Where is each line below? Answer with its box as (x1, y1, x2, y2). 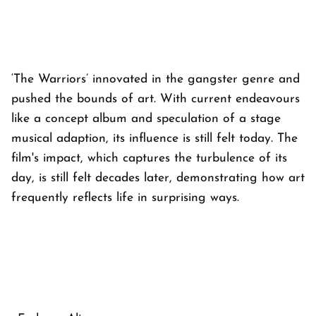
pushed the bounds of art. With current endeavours (11, 92, 300, 105)
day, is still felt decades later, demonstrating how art (11, 171, 305, 184)
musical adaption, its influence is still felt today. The (11, 132, 298, 145)
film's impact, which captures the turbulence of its (11, 152, 287, 164)
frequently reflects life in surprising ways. (11, 191, 239, 204)
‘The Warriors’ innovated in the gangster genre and (11, 73, 300, 85)
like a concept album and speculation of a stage (11, 112, 281, 125)
